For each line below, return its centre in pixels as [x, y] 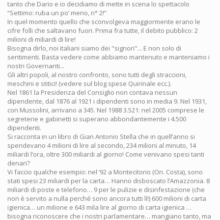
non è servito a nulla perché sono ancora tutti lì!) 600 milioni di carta [107, 199]
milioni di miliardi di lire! [41, 40]
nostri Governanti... [36, 66]
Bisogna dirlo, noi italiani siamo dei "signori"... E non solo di [94, 48]
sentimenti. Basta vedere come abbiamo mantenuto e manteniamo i [109, 57]
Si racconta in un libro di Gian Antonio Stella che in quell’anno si [101, 137]
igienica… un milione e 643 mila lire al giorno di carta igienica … [99, 207]
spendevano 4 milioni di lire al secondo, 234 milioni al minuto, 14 [102, 146]
